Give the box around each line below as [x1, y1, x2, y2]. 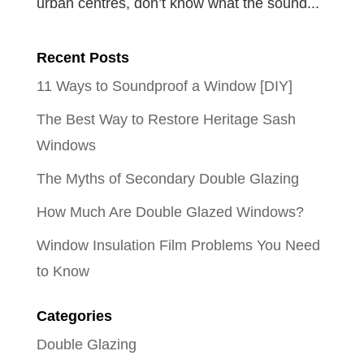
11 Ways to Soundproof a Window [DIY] [36, 78, 292, 94]
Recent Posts [36, 50, 129, 66]
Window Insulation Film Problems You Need [36, 237, 320, 253]
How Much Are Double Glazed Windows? [36, 204, 304, 220]
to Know [36, 263, 89, 279]
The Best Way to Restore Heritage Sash [36, 111, 296, 128]
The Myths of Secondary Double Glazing [36, 171, 299, 187]
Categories [36, 308, 112, 324]
